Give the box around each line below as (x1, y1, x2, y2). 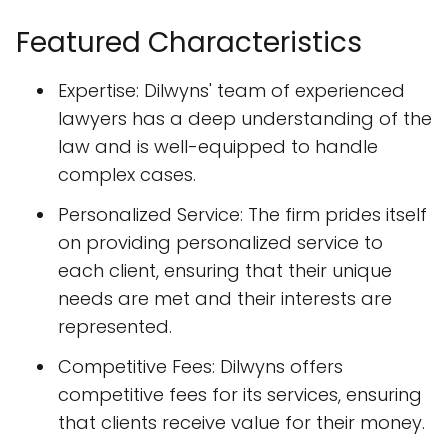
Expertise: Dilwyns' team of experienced (58, 78, 405, 103)
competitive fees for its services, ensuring (58, 382, 422, 407)
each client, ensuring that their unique (58, 258, 392, 283)
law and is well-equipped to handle (58, 134, 378, 159)
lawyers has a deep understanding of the (58, 106, 432, 131)
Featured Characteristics (16, 23, 362, 62)
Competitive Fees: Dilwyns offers (58, 354, 343, 379)
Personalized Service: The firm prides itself (58, 202, 427, 227)
